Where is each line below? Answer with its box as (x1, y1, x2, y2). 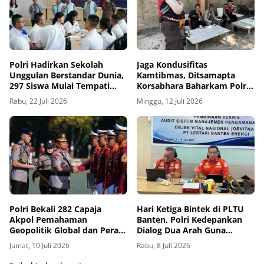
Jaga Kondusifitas (137, 58, 207, 70)
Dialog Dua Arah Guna (137, 225, 226, 236)
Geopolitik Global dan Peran (9, 225, 124, 236)
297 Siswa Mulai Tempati (9, 80, 110, 91)
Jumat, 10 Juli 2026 (9, 240, 70, 251)
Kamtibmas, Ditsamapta (137, 69, 235, 81)
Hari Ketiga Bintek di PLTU (137, 203, 244, 215)
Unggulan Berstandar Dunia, (9, 69, 124, 81)
